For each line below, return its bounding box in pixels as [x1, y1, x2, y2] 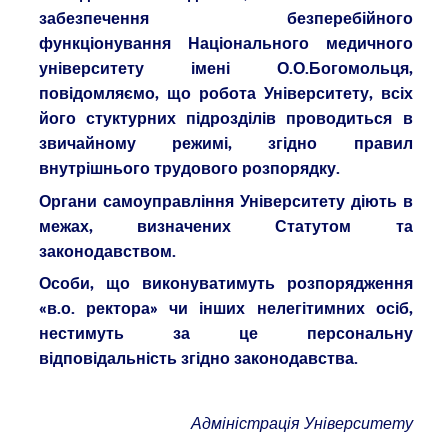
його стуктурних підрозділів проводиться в [39, 111, 413, 128]
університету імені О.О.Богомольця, [39, 61, 413, 78]
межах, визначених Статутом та [39, 218, 413, 235]
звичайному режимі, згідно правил [39, 136, 413, 153]
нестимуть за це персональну [39, 326, 413, 343]
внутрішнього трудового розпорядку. [39, 161, 341, 178]
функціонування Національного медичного [39, 36, 413, 53]
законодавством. [39, 243, 177, 260]
